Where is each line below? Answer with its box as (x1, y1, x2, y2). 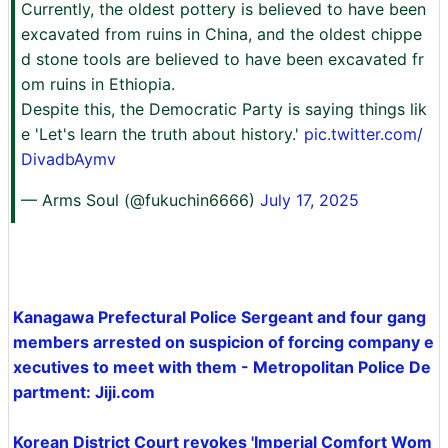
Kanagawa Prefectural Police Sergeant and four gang (13, 307, 426, 328)
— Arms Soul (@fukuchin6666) (21, 190, 260, 211)
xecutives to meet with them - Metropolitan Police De (13, 357, 431, 378)
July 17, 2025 (260, 190, 359, 211)
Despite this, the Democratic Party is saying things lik (21, 99, 427, 120)
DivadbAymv (21, 149, 116, 170)
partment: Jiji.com (13, 382, 155, 403)
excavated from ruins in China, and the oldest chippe (21, 24, 422, 45)
